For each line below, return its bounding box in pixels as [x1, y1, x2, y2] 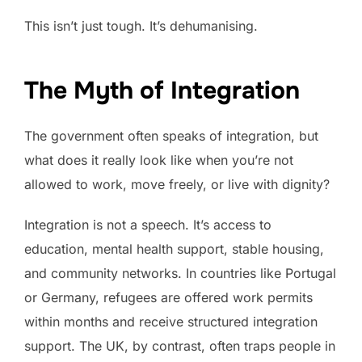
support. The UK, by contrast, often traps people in [24, 337, 335, 354]
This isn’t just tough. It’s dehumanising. [24, 18, 258, 35]
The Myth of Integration [24, 74, 300, 106]
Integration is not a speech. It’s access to [24, 216, 271, 233]
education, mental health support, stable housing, [24, 240, 324, 257]
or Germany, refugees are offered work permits [24, 288, 313, 305]
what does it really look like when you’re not [24, 151, 293, 168]
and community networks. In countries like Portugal [24, 264, 336, 281]
